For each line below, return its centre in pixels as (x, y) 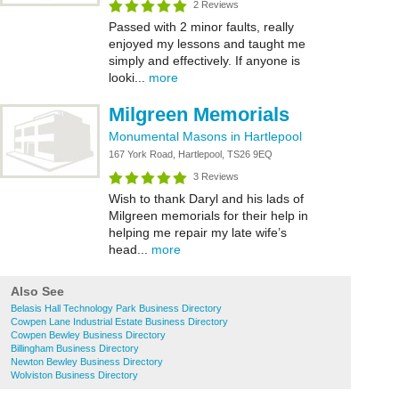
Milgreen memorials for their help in (208, 216)
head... (130, 249)
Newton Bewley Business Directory (87, 362)
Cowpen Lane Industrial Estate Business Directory (119, 322)
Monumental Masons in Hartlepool (205, 136)
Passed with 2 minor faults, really (201, 27)
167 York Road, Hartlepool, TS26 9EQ (191, 154)
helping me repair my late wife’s (198, 232)
